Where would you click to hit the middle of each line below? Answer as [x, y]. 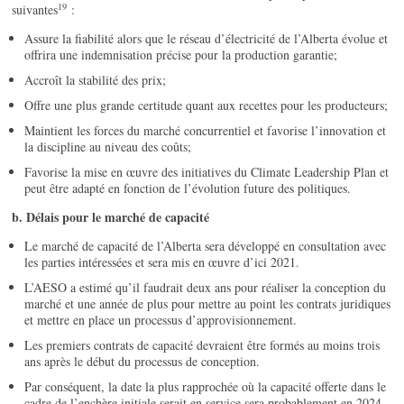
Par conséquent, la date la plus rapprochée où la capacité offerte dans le [206, 387]
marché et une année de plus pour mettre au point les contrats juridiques [208, 304]
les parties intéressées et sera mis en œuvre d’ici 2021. [162, 262]
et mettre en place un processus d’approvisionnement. [161, 320]
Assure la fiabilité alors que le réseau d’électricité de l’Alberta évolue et [207, 39]
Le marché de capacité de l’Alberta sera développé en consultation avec [206, 246]
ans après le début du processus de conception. [142, 362]
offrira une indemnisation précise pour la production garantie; [181, 55]
